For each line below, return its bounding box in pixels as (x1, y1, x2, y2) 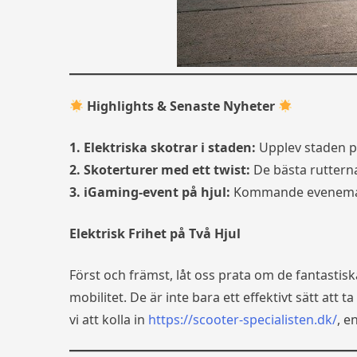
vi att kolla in (69, 311, 148, 328)
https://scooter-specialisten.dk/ (148, 311, 337, 328)
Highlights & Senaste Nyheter (84, 97, 279, 115)
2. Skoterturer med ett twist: (69, 161, 250, 178)
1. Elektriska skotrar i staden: (69, 139, 256, 156)
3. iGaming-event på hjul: (69, 183, 230, 201)
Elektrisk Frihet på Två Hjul (69, 225, 241, 242)
